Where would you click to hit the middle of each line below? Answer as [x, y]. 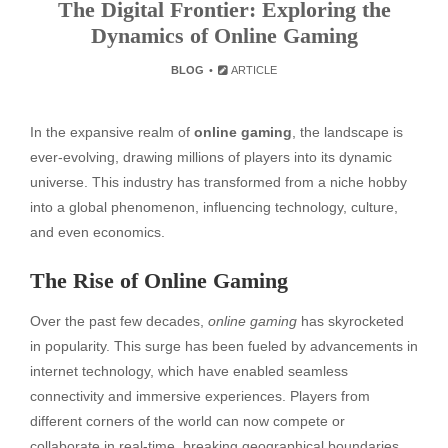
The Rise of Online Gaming [159, 280]
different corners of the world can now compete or [187, 420]
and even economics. [97, 232]
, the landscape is [347, 132]
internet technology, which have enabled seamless [189, 370]
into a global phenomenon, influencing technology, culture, [214, 207]
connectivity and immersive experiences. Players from [200, 395]
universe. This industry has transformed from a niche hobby [218, 182]
